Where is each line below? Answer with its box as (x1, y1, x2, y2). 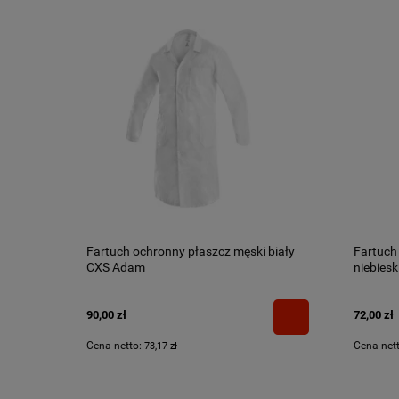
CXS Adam (86, 260, 145, 275)
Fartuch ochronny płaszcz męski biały (86, 244, 295, 259)
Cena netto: (86, 338, 144, 352)
